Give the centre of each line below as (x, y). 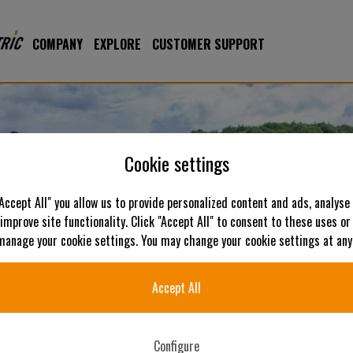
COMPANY (58, 45)
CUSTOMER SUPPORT (208, 45)
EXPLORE (117, 45)
